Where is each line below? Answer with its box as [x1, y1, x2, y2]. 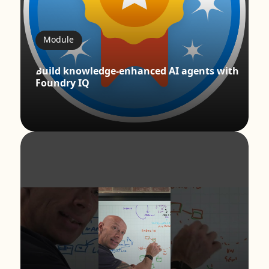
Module [43, 34, 74, 46]
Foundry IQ [35, 76, 89, 90]
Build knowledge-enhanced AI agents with [35, 64, 239, 78]
